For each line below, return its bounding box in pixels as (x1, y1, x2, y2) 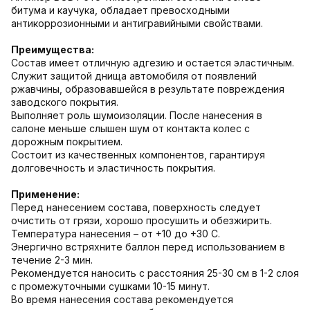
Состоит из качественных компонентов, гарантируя (11, 148, 265, 161)
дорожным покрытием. (11, 135, 122, 147)
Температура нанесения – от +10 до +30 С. (11, 227, 220, 239)
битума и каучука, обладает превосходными (11, 3, 230, 16)
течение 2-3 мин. (11, 253, 93, 266)
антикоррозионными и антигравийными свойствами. (11, 17, 263, 29)
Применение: (11, 188, 80, 200)
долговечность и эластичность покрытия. (11, 161, 215, 174)
